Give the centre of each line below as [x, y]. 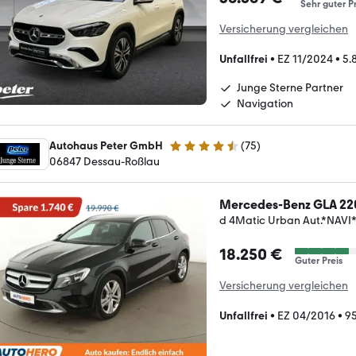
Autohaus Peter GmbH [106, 146]
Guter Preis [319, 261]
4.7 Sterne [193, 153]
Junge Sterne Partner [290, 88]
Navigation [265, 104]
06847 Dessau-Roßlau [104, 162]
